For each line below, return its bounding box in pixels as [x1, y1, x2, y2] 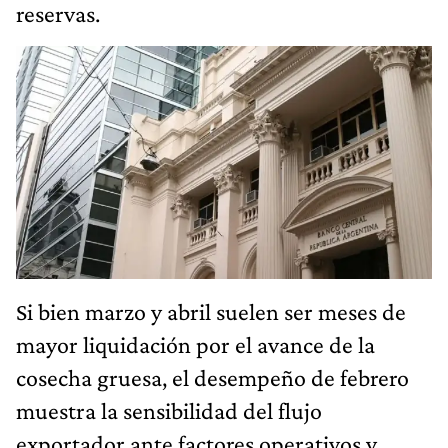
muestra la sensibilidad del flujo [16, 397, 322, 425]
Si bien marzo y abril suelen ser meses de [16, 298, 406, 326]
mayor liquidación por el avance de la [16, 331, 375, 359]
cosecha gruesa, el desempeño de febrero [16, 364, 409, 392]
